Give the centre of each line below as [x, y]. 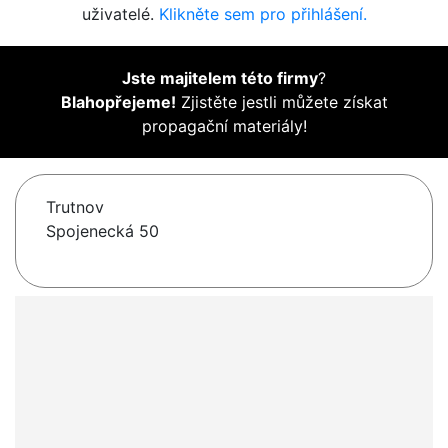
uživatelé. [120, 14]
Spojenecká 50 [102, 231]
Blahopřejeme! [118, 102]
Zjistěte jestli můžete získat [281, 102]
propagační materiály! [224, 126]
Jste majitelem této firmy [220, 78]
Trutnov [75, 207]
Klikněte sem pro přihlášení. [262, 14]
